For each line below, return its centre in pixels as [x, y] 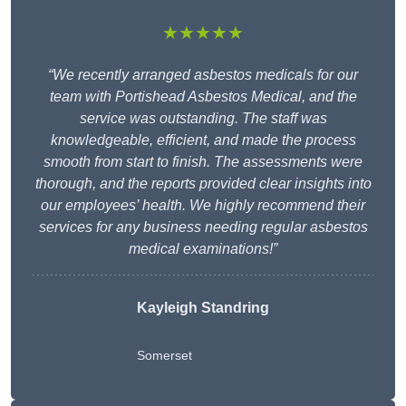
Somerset [164, 356]
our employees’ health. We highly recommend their [203, 206]
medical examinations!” [203, 249]
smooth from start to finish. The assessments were [203, 162]
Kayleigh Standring [203, 308]
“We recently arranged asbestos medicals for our [203, 75]
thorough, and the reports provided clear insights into [203, 184]
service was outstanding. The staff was [203, 119]
